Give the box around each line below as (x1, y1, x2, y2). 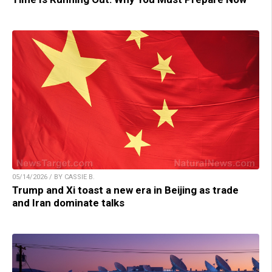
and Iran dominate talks (12, 197, 124, 209)
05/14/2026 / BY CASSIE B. (12, 173, 95, 182)
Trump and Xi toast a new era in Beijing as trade (12, 184, 239, 197)
